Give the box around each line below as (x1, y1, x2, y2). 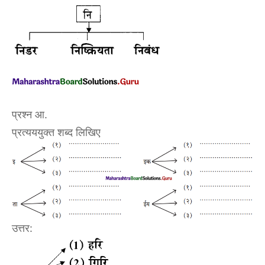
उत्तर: (12, 222, 33, 235)
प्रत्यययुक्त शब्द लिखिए (12, 125, 101, 138)
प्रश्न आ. (12, 108, 47, 121)
